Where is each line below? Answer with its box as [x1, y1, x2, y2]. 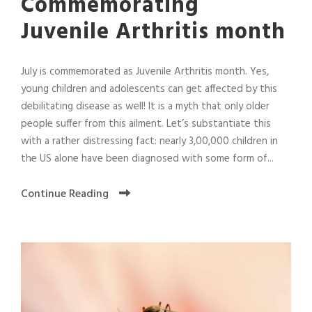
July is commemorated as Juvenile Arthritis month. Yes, [21, 63, 269, 81]
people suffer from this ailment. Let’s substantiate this [21, 116, 271, 133]
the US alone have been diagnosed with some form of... [21, 150, 274, 168]
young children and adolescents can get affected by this [21, 81, 277, 98]
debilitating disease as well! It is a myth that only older [21, 98, 270, 116]
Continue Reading [21, 185, 109, 204]
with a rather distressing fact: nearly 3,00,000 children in [21, 133, 278, 150]
